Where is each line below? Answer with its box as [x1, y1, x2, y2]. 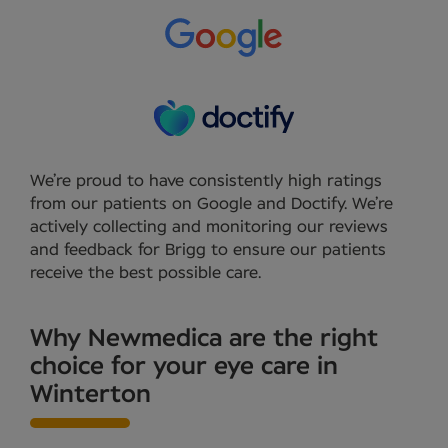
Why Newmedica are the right [30, 326, 378, 351]
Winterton [30, 382, 151, 407]
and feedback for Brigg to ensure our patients [30, 241, 386, 258]
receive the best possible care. [30, 264, 261, 281]
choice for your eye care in [30, 354, 338, 379]
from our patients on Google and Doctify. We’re [30, 195, 393, 212]
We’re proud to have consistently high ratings [30, 172, 382, 189]
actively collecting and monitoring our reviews [30, 218, 388, 235]
